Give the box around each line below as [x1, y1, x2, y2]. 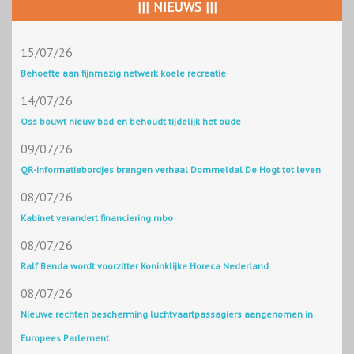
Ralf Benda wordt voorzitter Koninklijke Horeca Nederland [21, 260, 269, 273]
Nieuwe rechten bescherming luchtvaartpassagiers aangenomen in [21, 308, 313, 321]
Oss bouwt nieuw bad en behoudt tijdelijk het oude [21, 115, 241, 128]
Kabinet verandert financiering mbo [21, 212, 173, 224]
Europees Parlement [21, 332, 109, 345]
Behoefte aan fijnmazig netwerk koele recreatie [21, 67, 226, 80]
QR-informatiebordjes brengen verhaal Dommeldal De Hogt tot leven [21, 164, 321, 176]
